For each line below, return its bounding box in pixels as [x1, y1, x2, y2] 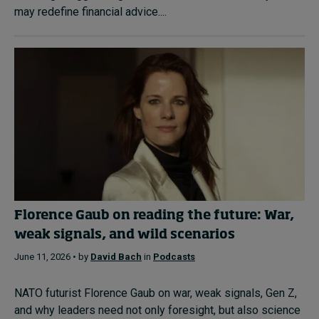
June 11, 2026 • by [14, 251, 90, 262]
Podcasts [153, 251, 195, 262]
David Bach [90, 251, 142, 262]
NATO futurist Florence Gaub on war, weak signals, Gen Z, [14, 286, 297, 300]
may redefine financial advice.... [14, 5, 167, 19]
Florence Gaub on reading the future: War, [14, 209, 294, 222]
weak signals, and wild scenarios [14, 228, 235, 241]
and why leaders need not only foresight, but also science [14, 303, 300, 317]
